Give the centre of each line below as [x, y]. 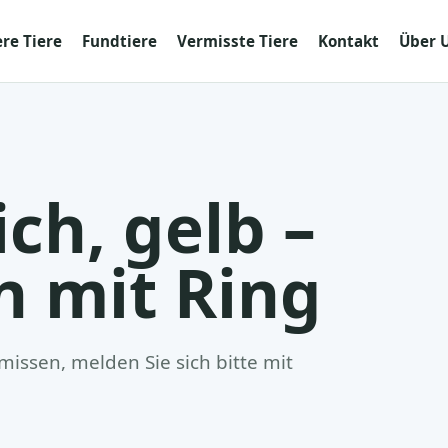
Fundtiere [119, 41]
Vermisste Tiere [237, 41]
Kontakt [348, 41]
